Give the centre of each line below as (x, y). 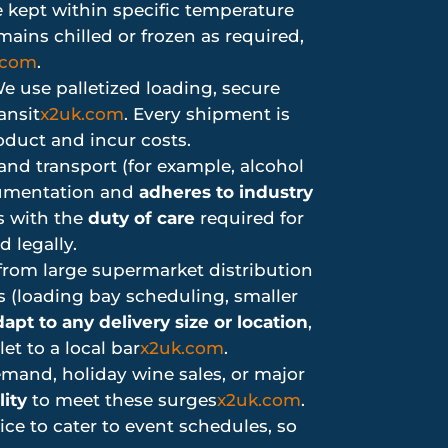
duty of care (141, 218)
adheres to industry (225, 192)
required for (249, 218)
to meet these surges (122, 400)
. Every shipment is (206, 114)
